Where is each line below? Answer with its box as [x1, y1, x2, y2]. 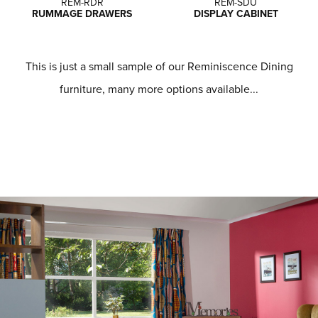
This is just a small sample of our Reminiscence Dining [25, 58, 293, 74]
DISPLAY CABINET [193, 6, 278, 21]
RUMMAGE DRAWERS [32, 6, 133, 21]
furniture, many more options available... [60, 81, 258, 97]
